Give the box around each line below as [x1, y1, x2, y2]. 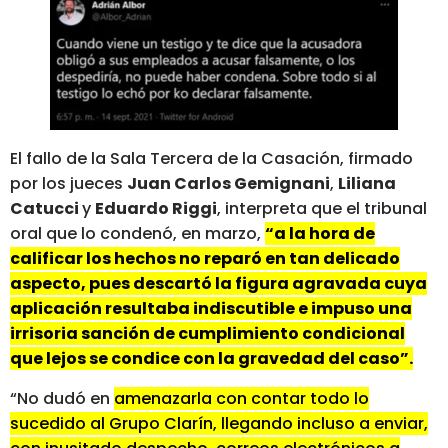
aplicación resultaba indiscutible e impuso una [10, 297, 412, 321]
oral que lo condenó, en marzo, [10, 222, 265, 246]
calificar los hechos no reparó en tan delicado [10, 247, 400, 271]
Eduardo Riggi [95, 197, 217, 221]
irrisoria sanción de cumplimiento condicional [10, 322, 405, 346]
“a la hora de [265, 222, 375, 246]
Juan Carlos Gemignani [127, 172, 330, 196]
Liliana [338, 172, 396, 196]
